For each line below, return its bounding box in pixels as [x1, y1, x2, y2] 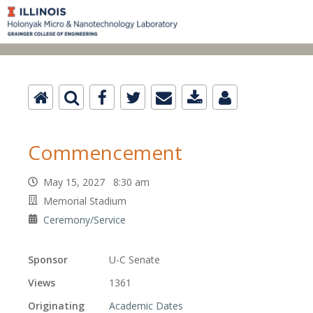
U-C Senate [109, 253, 160, 267]
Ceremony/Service [43, 213, 126, 227]
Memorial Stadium [43, 194, 126, 208]
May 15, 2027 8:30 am [43, 175, 155, 189]
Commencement [28, 139, 182, 166]
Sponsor [28, 253, 68, 267]
